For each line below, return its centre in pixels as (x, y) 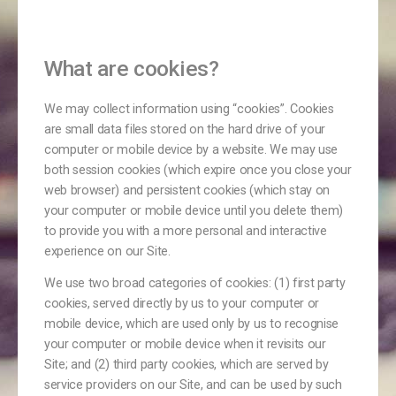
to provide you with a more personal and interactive (186, 231)
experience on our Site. (107, 251)
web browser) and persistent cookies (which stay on (187, 190)
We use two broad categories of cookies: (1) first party (195, 283)
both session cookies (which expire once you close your (198, 170)
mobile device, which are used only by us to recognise (192, 324)
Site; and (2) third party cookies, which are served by (187, 364)
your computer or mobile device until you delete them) (194, 210)
